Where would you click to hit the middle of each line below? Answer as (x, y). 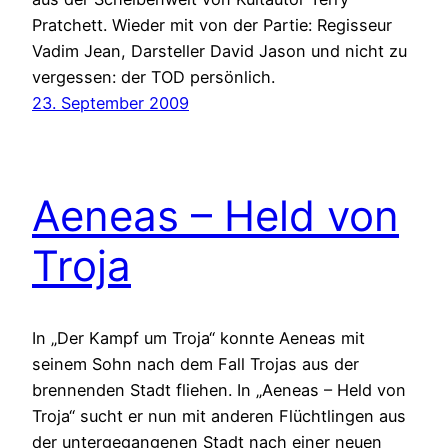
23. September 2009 (110, 102)
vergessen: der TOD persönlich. (153, 76)
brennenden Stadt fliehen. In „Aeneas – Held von (219, 390)
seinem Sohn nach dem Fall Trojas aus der (195, 364)
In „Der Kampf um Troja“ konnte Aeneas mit (198, 338)
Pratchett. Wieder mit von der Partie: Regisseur (212, 24)
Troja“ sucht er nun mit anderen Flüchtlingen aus (219, 416)
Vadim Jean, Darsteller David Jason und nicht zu (219, 50)
